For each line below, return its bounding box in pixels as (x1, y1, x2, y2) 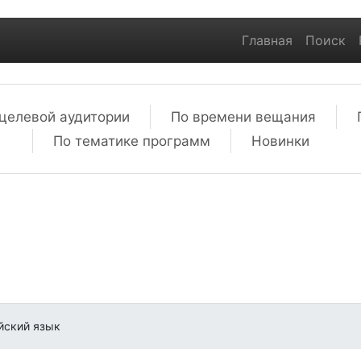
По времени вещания (171, 109, 316, 125)
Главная (242, 32, 293, 48)
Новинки (251, 133, 309, 149)
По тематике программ (52, 133, 210, 149)
